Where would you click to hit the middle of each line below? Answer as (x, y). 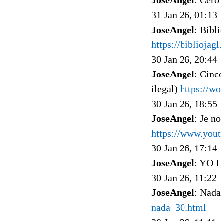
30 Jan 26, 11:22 (184, 177)
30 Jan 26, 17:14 (184, 148)
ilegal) (166, 89)
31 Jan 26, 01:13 (184, 15)
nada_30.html (179, 207)
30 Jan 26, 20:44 (184, 59)
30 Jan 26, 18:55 (184, 103)
